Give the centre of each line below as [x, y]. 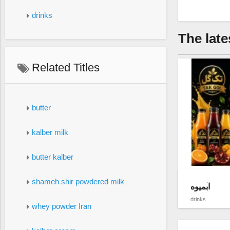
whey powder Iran [61, 206]
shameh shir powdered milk [78, 181]
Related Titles [64, 68]
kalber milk [50, 132]
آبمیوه [200, 187]
